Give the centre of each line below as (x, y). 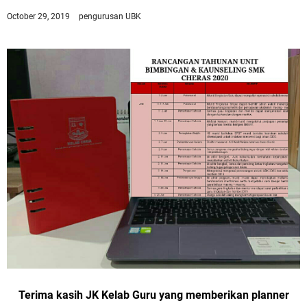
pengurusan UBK (110, 16)
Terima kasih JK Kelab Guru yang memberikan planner (153, 295)
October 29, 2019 (39, 16)
